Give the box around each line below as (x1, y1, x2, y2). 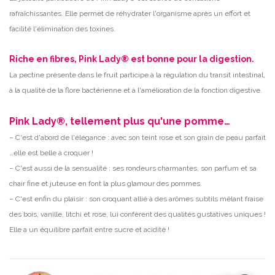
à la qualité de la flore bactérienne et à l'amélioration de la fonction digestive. (9, 86, 262, 95)
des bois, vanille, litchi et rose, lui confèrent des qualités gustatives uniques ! (9, 210, 266, 219)
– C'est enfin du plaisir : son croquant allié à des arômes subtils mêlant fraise (9, 195, 263, 204)
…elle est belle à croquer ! (9, 149, 93, 158)
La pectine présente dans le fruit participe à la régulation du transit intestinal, (9, 71, 265, 80)
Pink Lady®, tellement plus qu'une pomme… (9, 115, 230, 128)
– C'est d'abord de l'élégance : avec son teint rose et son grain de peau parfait (9, 133, 266, 142)
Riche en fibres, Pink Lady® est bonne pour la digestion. (9, 54, 254, 64)
